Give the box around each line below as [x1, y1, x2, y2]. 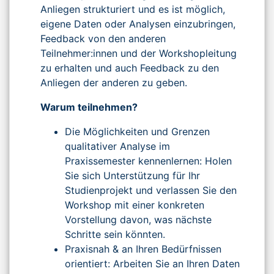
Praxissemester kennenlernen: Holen [65, 154, 232, 167]
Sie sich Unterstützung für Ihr [65, 169, 200, 182]
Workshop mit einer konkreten [65, 198, 204, 211]
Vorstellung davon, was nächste [65, 213, 212, 226]
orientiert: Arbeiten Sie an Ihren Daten [65, 257, 240, 270]
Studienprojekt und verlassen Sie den [65, 183, 237, 196]
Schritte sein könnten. [65, 228, 165, 240]
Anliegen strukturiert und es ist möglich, [40, 2, 225, 15]
